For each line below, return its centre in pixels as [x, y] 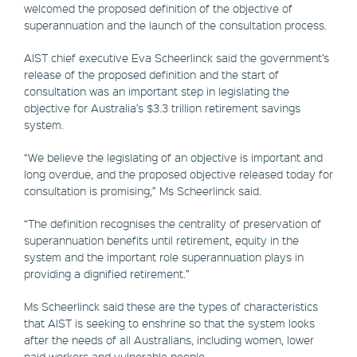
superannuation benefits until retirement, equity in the [161, 240]
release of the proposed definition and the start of [151, 75]
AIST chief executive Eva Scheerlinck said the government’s [177, 58]
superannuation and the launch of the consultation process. [175, 25]
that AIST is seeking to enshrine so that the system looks [169, 323]
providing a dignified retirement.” [107, 274]
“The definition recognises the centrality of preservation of [173, 224]
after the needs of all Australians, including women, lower [169, 340]
